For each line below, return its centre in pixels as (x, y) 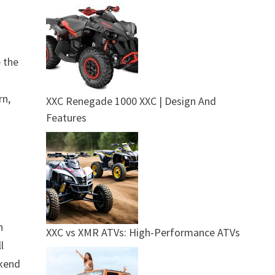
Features (66, 117)
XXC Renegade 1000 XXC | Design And (131, 101)
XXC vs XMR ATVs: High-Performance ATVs (143, 232)
